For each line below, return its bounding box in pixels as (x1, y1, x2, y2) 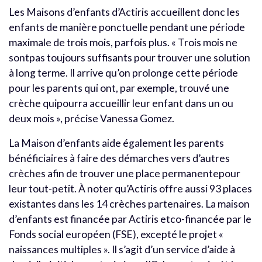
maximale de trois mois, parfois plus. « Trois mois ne (9, 36, 237, 49)
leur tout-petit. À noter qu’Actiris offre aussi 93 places (9, 182, 252, 195)
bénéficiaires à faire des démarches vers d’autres (9, 151, 230, 164)
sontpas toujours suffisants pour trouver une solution (9, 51, 250, 64)
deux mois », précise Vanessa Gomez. (9, 112, 174, 125)
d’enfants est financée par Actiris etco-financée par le (9, 212, 251, 225)
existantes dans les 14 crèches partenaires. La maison (9, 197, 250, 210)
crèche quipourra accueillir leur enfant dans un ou (9, 96, 233, 109)
